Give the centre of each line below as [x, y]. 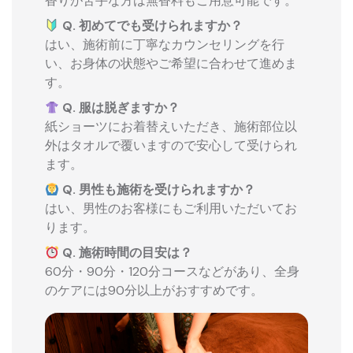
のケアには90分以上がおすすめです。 [154, 290]
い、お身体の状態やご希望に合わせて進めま [171, 63]
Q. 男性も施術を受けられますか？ [157, 189]
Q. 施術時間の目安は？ [125, 252]
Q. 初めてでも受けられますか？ [150, 25]
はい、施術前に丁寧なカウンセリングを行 [164, 44]
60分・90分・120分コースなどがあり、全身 [172, 271]
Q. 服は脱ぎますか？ [119, 107]
